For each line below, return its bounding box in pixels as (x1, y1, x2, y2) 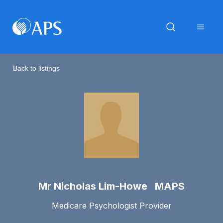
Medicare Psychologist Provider (51, 200, 172, 211)
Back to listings (13, 64, 60, 72)
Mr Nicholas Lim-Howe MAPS (38, 180, 185, 192)
